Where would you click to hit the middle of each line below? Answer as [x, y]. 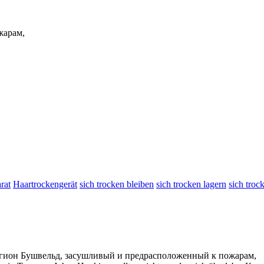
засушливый [90, 255]
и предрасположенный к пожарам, [186, 255]
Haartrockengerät [45, 184]
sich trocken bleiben [117, 184]
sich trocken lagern [191, 184]
